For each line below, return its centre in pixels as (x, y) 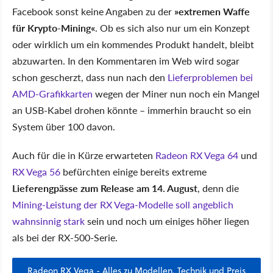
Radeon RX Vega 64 (196, 155)
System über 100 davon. (64, 126)
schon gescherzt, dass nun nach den (90, 77)
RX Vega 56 (36, 171)
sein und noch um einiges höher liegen (167, 221)
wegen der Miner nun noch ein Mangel (176, 93)
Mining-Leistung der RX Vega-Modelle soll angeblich (123, 204)
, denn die (218, 188)
